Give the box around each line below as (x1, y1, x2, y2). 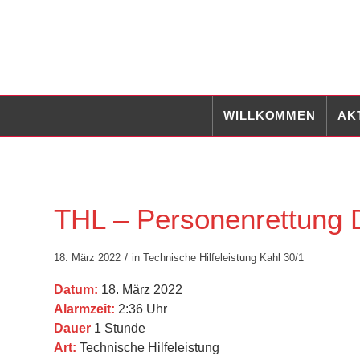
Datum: (54, 283, 98, 297)
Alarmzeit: (54, 302, 115, 317)
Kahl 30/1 (260, 252, 304, 264)
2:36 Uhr (115, 302, 167, 317)
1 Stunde (91, 321, 145, 336)
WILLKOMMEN (223, 108, 317, 122)
